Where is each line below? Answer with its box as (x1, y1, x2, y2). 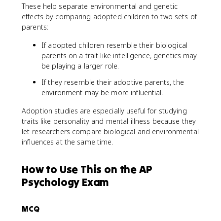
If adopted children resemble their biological (41, 40, 187, 50)
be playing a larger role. (41, 61, 119, 71)
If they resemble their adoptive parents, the (41, 77, 184, 87)
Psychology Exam (22, 175, 109, 189)
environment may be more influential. (41, 88, 163, 97)
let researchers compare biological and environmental (22, 127, 199, 136)
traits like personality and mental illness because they (22, 116, 196, 126)
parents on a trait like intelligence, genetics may (41, 51, 197, 60)
